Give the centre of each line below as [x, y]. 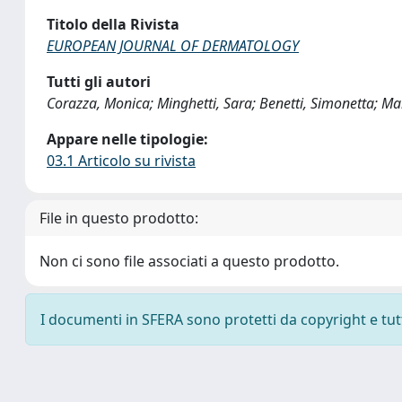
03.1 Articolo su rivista [121, 161]
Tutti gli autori [99, 82]
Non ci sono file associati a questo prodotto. [189, 261]
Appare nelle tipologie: [127, 139]
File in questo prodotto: [119, 218]
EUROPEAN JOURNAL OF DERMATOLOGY [173, 46]
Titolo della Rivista [113, 24]
